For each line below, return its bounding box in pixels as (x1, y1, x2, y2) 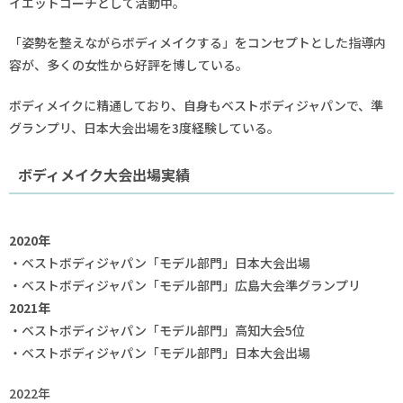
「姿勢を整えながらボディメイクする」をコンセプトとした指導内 (9, 33, 386, 52)
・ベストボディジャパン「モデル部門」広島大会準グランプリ (9, 276, 361, 295)
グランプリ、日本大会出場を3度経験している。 (9, 118, 280, 137)
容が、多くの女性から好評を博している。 (9, 56, 248, 75)
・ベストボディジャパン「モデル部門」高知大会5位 (9, 321, 305, 340)
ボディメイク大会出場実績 (17, 163, 190, 185)
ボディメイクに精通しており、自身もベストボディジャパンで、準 (9, 95, 383, 114)
